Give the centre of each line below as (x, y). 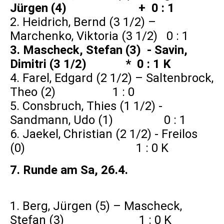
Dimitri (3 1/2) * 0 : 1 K (92, 64)
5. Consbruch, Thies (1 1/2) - (86, 106)
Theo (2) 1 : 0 (74, 92)
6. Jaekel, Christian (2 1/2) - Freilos (104, 134)
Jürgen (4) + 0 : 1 (92, 8)
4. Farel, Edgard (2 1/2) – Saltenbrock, (112, 78)
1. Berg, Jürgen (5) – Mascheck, (96, 206)
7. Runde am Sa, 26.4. (69, 170)
